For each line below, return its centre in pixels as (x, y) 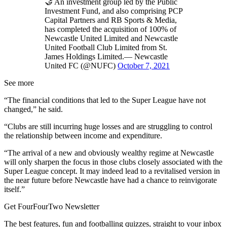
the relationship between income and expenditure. (83, 135)
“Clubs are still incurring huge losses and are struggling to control (108, 126)
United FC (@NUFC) (81, 65)
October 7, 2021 (144, 65)
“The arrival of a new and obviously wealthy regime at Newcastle (109, 153)
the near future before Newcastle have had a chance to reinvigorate (110, 180)
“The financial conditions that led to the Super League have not (105, 100)
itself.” (14, 189)
